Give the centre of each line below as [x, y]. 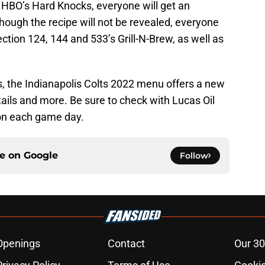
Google [41, 156]
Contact [126, 244]
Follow [194, 156]
